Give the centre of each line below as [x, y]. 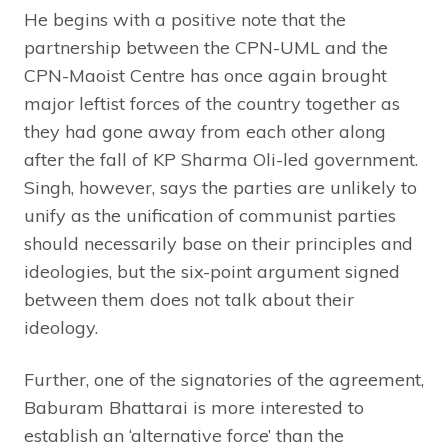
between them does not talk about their [189, 299]
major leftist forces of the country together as [212, 103]
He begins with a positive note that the [185, 19]
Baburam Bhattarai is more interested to [194, 407]
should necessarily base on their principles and [218, 243]
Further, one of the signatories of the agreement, [224, 379]
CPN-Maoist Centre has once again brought [205, 75]
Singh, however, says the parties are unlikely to [220, 187]
